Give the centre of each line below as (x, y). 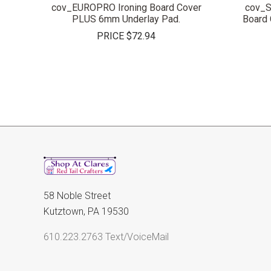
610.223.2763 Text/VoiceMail (106, 237)
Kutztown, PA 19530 (86, 211)
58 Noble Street (77, 195)
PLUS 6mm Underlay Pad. (126, 19)
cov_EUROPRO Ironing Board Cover (126, 7)
